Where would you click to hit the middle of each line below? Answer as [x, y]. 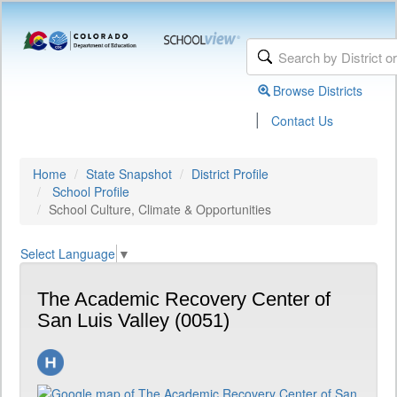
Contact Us [303, 121]
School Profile [91, 191]
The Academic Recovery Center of [184, 300]
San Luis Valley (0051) [133, 321]
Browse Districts [318, 90]
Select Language [68, 254]
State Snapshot [129, 174]
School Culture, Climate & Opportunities [160, 209]
